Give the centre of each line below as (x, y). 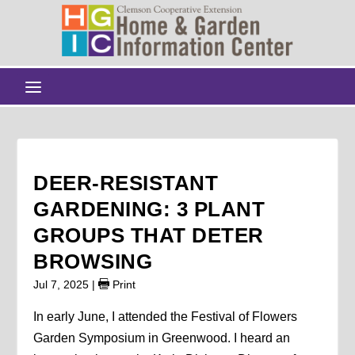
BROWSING (93, 261)
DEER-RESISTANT (126, 183)
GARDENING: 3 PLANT (149, 209)
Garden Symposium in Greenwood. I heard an (162, 338)
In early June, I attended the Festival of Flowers (166, 316)
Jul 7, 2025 (61, 284)
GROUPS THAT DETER (149, 235)
